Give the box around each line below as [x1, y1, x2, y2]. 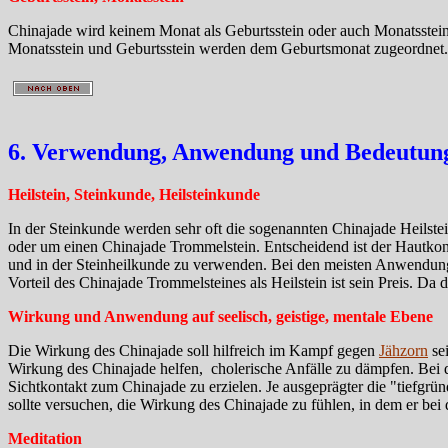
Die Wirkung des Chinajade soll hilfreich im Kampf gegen [8, 341, 379, 359]
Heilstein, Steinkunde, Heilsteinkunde [8, 185, 260, 203]
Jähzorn [379, 341, 428, 359]
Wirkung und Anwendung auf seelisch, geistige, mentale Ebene [8, 307, 433, 325]
